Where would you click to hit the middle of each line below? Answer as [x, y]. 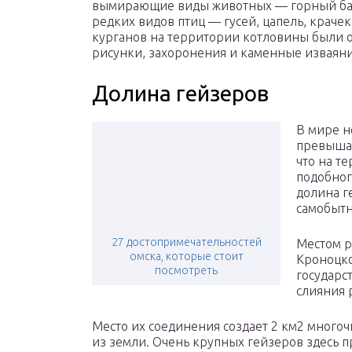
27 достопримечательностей [186, 242]
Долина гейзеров [180, 93]
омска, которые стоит [186, 257]
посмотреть [186, 271]
